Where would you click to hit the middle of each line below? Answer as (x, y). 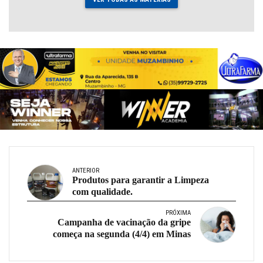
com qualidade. (102, 191)
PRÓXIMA (178, 213)
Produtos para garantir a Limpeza (141, 180)
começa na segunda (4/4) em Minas (122, 234)
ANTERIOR (86, 170)
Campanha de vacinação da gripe (124, 222)
